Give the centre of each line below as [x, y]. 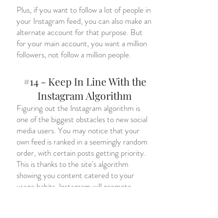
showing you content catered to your [75, 175]
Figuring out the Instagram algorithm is [78, 108]
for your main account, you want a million [82, 43]
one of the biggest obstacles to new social [82, 119]
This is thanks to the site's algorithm [73, 164]
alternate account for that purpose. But [80, 32]
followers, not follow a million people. [74, 54]
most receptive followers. [56, 209]
